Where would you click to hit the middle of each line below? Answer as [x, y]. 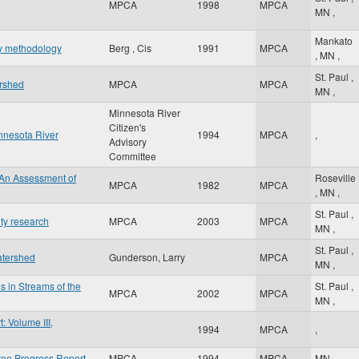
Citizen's [127, 127]
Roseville [335, 177]
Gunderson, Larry [147, 257]
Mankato [334, 40]
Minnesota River [145, 113]
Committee [133, 156]
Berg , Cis [130, 48]
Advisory [128, 141]
